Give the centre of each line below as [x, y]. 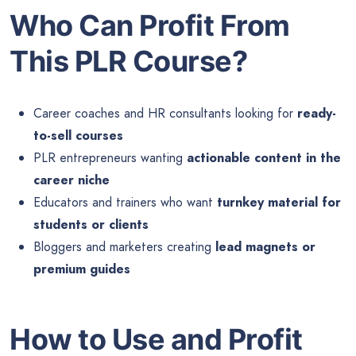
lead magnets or [265, 247]
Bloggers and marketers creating [124, 247]
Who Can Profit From [150, 26]
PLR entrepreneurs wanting [110, 158]
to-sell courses [78, 136]
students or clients [91, 225]
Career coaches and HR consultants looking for [165, 114]
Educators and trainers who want [125, 203]
